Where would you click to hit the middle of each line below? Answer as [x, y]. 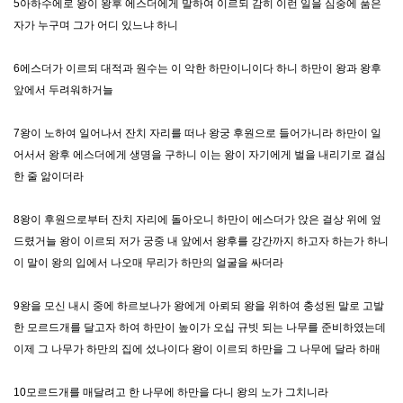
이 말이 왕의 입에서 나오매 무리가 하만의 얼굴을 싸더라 [148, 262]
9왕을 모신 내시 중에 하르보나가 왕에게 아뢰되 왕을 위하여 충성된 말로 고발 [199, 305]
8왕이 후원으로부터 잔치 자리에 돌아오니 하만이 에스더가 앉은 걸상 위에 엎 [197, 219]
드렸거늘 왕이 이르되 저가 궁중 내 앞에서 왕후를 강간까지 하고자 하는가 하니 [201, 241]
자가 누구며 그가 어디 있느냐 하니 [96, 25]
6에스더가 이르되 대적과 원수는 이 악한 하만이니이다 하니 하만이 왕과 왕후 [197, 68]
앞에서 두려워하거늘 [63, 90]
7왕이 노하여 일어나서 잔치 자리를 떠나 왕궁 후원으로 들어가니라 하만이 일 [197, 133]
